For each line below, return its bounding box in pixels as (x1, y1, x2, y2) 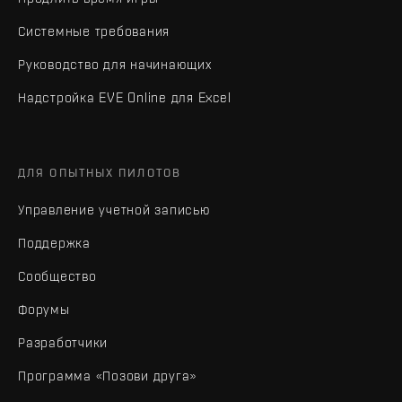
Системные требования (18, 22, 170, 39)
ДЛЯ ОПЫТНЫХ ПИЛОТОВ (18, 164, 181, 179)
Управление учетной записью (18, 201, 211, 217)
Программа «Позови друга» (18, 367, 197, 383)
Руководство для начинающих (18, 56, 212, 72)
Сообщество (18, 267, 97, 284)
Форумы (18, 301, 70, 317)
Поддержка (18, 234, 91, 250)
